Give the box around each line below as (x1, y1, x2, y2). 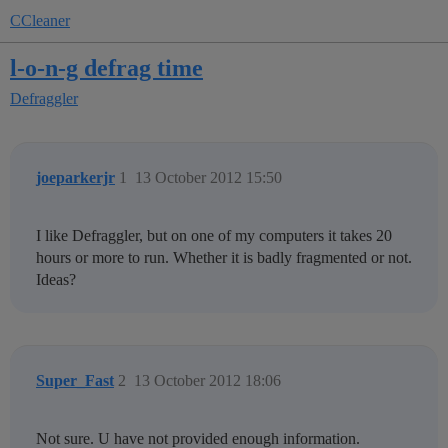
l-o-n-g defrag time (10, 54, 203, 81)
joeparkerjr (36, 169, 115, 187)
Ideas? (36, 271, 76, 289)
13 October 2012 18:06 (134, 372, 281, 390)
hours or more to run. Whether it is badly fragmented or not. (36, 249, 412, 267)
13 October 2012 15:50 (135, 169, 282, 187)
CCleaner (10, 12, 70, 29)
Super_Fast (36, 372, 114, 390)
